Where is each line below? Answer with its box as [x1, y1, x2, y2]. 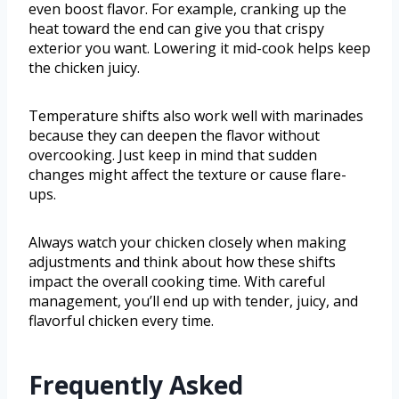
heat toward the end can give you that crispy [28, 19, 324, 39]
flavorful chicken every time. [28, 311, 214, 331]
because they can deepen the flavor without [28, 126, 320, 146]
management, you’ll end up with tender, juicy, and [28, 291, 358, 312]
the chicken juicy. [28, 58, 140, 78]
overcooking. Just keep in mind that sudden [28, 145, 317, 166]
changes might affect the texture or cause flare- [28, 165, 346, 185]
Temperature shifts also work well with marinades [28, 106, 363, 126]
